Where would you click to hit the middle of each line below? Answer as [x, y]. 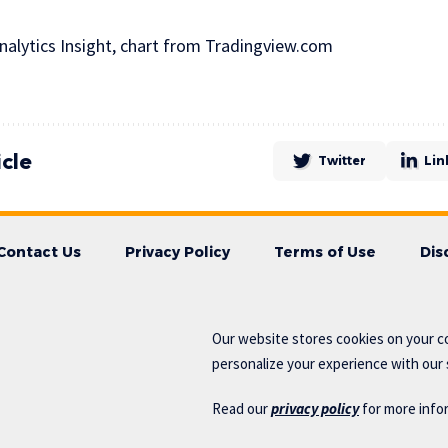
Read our [241, 408]
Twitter [342, 160]
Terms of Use [325, 252]
